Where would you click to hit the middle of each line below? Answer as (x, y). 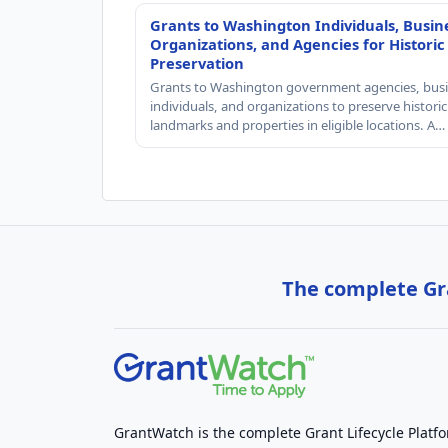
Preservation (197, 62)
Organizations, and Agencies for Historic (297, 43)
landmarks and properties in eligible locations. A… (297, 124)
